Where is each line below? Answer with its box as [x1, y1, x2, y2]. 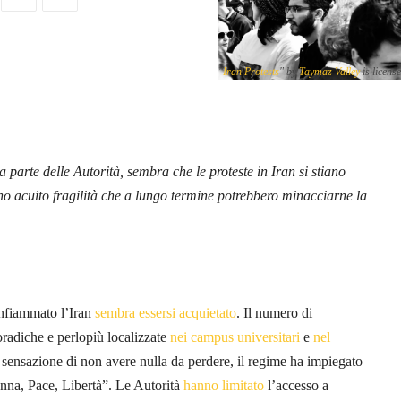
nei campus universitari [170, 328, 300, 345]
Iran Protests [223, 64, 279, 78]
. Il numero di [236, 304, 312, 320]
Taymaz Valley [299, 64, 360, 78]
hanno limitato [183, 377, 264, 393]
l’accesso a [264, 377, 328, 393]
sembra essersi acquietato [95, 304, 236, 320]
